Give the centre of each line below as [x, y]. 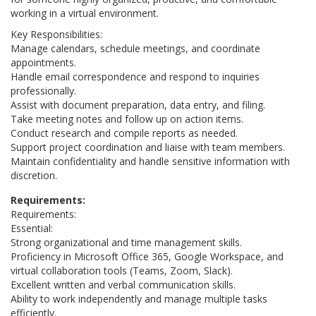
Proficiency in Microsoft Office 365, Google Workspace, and [147, 256]
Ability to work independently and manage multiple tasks [139, 299]
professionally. [43, 91]
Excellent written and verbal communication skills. [123, 285]
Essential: [32, 228]
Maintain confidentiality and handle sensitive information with [150, 161]
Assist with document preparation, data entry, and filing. [138, 105]
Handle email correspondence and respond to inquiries [135, 77]
